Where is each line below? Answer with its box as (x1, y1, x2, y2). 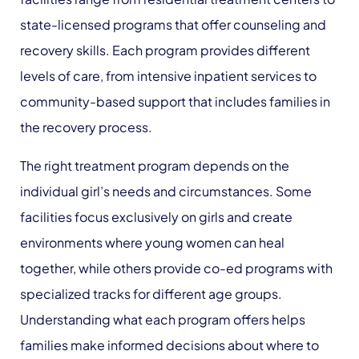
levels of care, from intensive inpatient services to (20, 67, 317, 84)
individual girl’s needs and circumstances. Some (20, 183, 312, 200)
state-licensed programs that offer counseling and (20, 16, 326, 33)
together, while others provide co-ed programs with (20, 260, 333, 276)
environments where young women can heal (20, 234, 284, 251)
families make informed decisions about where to (20, 337, 319, 353)
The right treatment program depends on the (20, 157, 289, 174)
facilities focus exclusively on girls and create (20, 208, 292, 225)
